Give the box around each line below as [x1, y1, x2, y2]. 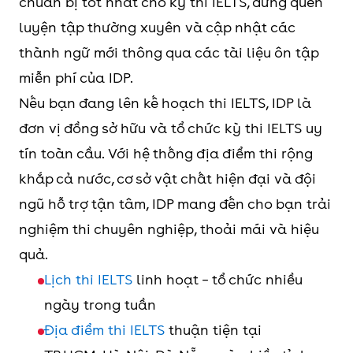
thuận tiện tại [165, 321, 262, 339]
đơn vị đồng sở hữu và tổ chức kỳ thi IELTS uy [19, 120, 322, 137]
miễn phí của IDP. [19, 69, 136, 87]
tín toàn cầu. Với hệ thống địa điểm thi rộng [19, 145, 313, 162]
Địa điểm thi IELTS [44, 321, 165, 339]
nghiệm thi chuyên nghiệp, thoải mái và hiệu [19, 221, 319, 238]
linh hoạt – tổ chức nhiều [132, 271, 303, 288]
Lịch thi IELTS [44, 271, 132, 288]
